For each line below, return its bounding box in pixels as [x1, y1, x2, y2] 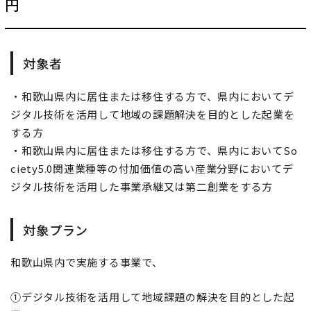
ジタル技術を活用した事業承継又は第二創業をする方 [10, 178, 273, 194]
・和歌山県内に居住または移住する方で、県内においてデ [10, 88, 294, 103]
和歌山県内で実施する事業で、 [10, 255, 163, 270]
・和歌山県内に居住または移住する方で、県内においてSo [10, 142, 298, 158]
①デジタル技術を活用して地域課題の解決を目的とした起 [10, 289, 295, 305]
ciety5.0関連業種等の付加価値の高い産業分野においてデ [10, 160, 294, 176]
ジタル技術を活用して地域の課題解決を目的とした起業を [10, 106, 295, 121]
